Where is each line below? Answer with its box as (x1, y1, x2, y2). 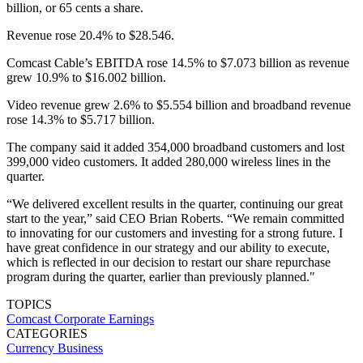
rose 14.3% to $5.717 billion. (6, 112, 155, 126)
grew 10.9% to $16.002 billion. (6, 70, 166, 84)
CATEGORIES (6, 326, 88, 340)
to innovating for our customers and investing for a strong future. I (6, 225, 343, 240)
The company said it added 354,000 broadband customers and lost (6, 139, 344, 154)
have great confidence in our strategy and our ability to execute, (6, 240, 330, 254)
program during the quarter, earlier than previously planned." (6, 269, 315, 284)
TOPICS (6, 297, 52, 311)
